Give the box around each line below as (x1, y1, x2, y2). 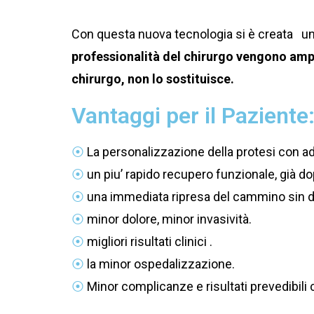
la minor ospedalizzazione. (87, 257, 235, 272)
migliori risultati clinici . (87, 234, 212, 250)
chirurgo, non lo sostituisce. (71, 71, 234, 87)
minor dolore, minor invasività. (87, 212, 252, 227)
